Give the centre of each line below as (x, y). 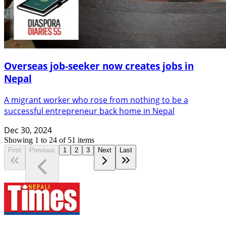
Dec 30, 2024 (28, 130)
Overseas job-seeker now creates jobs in (99, 66)
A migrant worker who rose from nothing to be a (96, 100)
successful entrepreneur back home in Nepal (89, 111)
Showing (19, 140)
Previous (42, 150)
